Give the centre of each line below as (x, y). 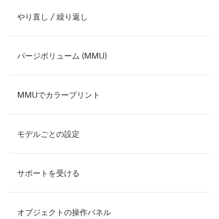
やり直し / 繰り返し (53, 16)
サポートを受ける (48, 173)
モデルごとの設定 (48, 134)
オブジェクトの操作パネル (64, 212)
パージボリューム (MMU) (62, 55)
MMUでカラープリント (59, 95)
